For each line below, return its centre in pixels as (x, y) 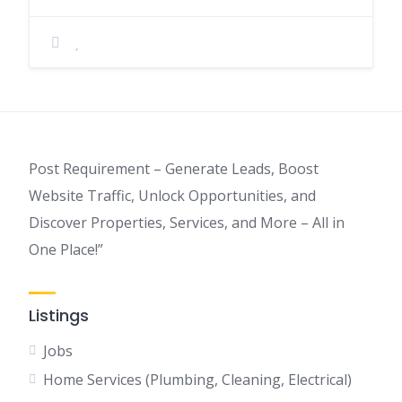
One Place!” (66, 249)
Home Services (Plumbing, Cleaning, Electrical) (197, 380)
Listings (59, 315)
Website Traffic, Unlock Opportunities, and (172, 196)
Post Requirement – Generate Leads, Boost (174, 169)
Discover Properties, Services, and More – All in (187, 223)
